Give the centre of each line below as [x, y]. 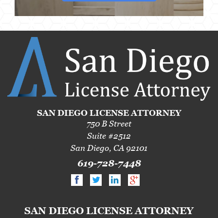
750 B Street [109, 123]
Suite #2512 [109, 136]
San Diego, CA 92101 [109, 148]
